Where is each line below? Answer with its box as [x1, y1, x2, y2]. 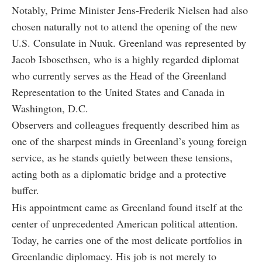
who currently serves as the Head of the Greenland [12, 68, 226, 82]
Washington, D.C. [12, 101, 88, 115]
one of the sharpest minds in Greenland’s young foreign [12, 133, 247, 148]
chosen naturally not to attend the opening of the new [12, 19, 237, 33]
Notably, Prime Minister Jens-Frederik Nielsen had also [12, 2, 248, 17]
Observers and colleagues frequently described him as [12, 117, 240, 132]
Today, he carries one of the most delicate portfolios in [12, 232, 242, 247]
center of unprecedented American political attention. [12, 216, 238, 230]
